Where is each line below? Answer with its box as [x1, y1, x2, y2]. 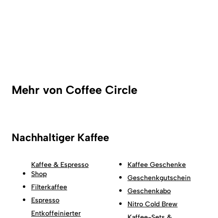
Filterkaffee [31, 182, 67, 191]
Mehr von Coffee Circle [12, 82, 137, 97]
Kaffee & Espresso [31, 160, 89, 169]
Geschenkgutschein [127, 173, 191, 182]
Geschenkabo [127, 186, 171, 195]
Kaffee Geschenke [127, 160, 186, 169]
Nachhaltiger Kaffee [12, 130, 109, 144]
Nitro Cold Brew [127, 200, 178, 208]
